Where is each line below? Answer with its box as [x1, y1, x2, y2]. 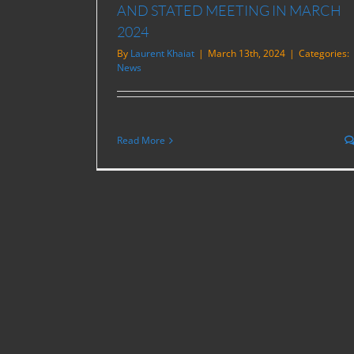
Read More [117, 133, 165, 147]
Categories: [299, 46, 349, 60]
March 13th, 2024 [208, 46, 285, 60]
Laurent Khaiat [130, 46, 194, 60]
